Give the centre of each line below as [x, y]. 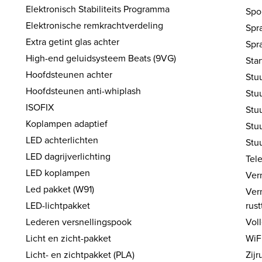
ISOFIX [40, 107]
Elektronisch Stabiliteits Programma [98, 9]
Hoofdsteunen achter [69, 75]
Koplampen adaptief [67, 124]
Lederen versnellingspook [79, 222]
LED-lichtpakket [58, 206]
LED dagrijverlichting [68, 156]
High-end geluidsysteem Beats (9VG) [101, 58]
